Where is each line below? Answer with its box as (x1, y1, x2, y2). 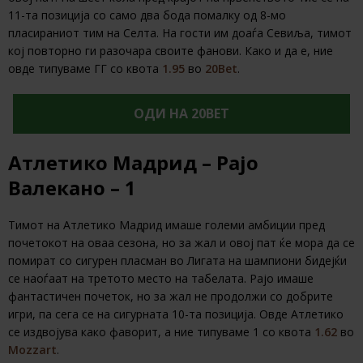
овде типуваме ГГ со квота (8, 61, 162, 77)
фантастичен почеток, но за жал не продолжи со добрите (8, 288, 333, 305)
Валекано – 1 (8, 174, 136, 202)
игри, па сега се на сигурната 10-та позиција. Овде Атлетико (8, 306, 344, 322)
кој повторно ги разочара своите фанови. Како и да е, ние (8, 43, 333, 59)
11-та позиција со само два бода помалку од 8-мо (8, 7, 286, 23)
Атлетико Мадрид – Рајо (8, 149, 258, 177)
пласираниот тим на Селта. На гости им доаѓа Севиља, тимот (8, 25, 352, 41)
